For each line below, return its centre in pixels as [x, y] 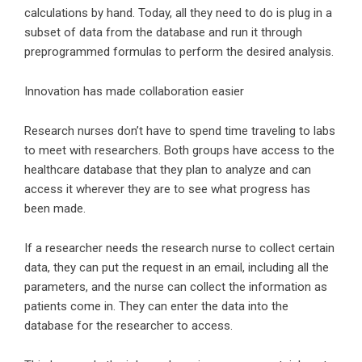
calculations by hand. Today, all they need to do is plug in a [178, 13]
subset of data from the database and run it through [163, 32]
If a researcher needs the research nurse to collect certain [179, 248]
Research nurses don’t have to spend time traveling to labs [180, 131]
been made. [55, 208]
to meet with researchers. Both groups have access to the [179, 150]
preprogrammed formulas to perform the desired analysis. [179, 52]
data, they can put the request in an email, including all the [177, 267]
